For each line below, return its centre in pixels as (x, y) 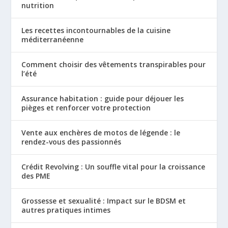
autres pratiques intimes (66, 210)
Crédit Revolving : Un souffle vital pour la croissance (113, 166)
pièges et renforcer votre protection (86, 107)
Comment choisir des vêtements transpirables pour (114, 64)
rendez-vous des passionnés (72, 141)
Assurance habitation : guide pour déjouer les (103, 98)
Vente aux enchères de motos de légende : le (101, 132)
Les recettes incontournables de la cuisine (96, 30)
